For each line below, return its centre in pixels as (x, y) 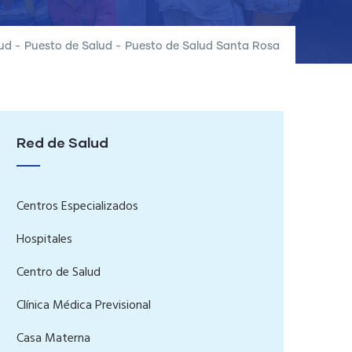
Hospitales (44, 240)
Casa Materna (53, 339)
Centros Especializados (77, 207)
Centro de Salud (59, 273)
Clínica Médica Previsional (84, 306)
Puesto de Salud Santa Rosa (202, 46)
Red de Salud (62, 142)
